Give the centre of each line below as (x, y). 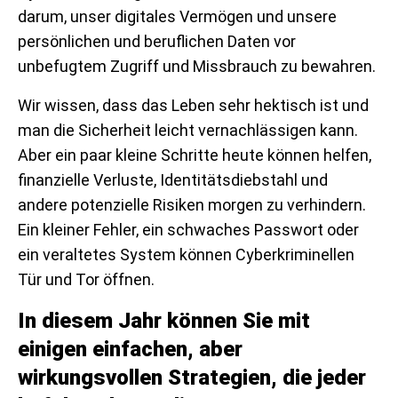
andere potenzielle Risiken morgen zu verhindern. (192, 204)
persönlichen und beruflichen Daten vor (157, 41)
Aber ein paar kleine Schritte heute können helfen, (195, 155)
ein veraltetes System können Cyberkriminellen (186, 254)
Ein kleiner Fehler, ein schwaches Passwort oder (188, 229)
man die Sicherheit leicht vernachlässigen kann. (188, 130)
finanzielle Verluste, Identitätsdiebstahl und (173, 179)
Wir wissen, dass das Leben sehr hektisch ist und (193, 105)
